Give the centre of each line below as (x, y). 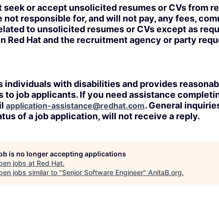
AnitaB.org (165, 172)
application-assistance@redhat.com (75, 106)
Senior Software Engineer (103, 172)
